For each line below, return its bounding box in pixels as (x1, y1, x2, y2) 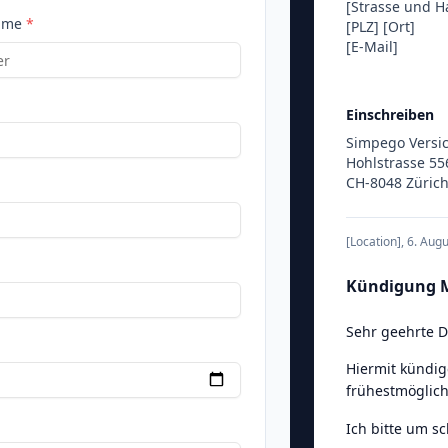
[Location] (346, 233, 402, 250)
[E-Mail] (346, 37, 399, 56)
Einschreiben (346, 105, 435, 124)
